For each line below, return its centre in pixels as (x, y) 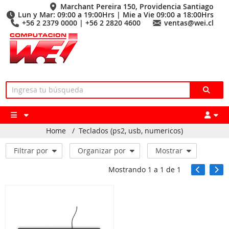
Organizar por (102, 151)
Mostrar (169, 151)
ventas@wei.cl (189, 23)
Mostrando (128, 169)
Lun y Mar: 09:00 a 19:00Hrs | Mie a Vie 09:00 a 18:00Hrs (116, 15)
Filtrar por (31, 151)
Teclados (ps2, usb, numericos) (131, 131)
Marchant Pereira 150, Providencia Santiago (137, 6)
